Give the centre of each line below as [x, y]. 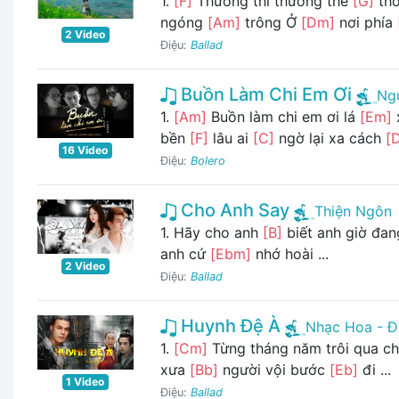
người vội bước [273, 370]
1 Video [85, 381]
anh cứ [185, 254]
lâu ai [230, 138]
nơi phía [366, 23]
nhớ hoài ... [289, 254]
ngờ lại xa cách [330, 138]
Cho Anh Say [232, 211]
